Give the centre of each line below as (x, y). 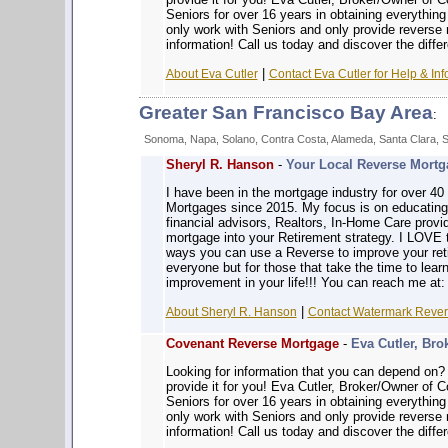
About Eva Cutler (211, 73)
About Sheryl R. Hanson (231, 311)
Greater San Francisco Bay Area (285, 112)
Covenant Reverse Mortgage (252, 343)
